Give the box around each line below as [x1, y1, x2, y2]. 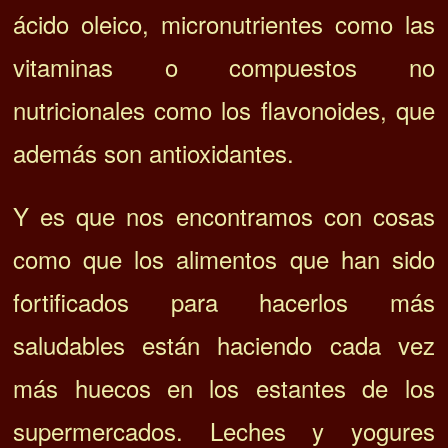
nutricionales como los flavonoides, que [13, 91, 435, 127]
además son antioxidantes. [13, 134, 295, 170]
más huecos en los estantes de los [13, 369, 435, 405]
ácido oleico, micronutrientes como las [13, 5, 435, 41]
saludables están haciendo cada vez [13, 326, 435, 362]
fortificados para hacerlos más [13, 283, 435, 319]
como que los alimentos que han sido [13, 240, 435, 276]
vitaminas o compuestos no [13, 48, 435, 84]
